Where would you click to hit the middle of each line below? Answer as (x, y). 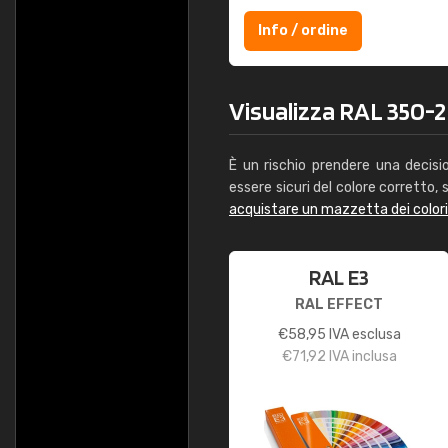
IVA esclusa (363, 334)
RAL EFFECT (339, 304)
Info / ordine (303, 30)
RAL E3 (339, 277)
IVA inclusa (361, 356)
